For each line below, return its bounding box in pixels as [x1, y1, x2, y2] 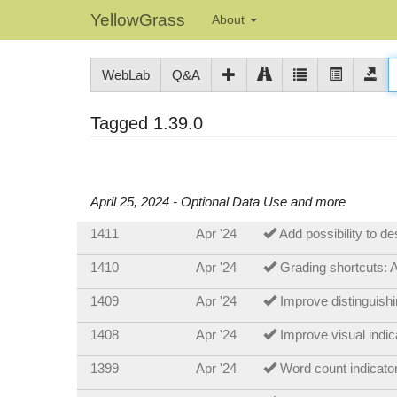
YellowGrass [90, 11, 185, 29]
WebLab [102, 67, 150, 82]
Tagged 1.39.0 [90, 113, 203, 133]
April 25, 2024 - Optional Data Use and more [90, 194, 346, 209]
